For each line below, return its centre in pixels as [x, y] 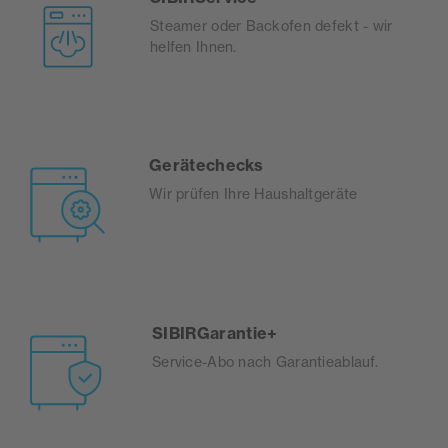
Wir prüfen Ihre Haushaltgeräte [253, 193]
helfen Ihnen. [193, 46]
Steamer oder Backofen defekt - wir [271, 25]
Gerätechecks [206, 164]
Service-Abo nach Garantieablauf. [265, 361]
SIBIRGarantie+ [215, 332]
